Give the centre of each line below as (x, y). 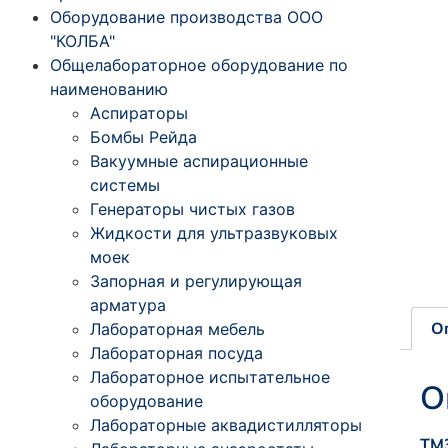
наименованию (109, 88)
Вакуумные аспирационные (199, 160)
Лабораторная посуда (176, 352)
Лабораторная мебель (177, 328)
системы (125, 184)
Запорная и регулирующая (196, 280)
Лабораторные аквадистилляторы (226, 424)
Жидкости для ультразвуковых (214, 232)
